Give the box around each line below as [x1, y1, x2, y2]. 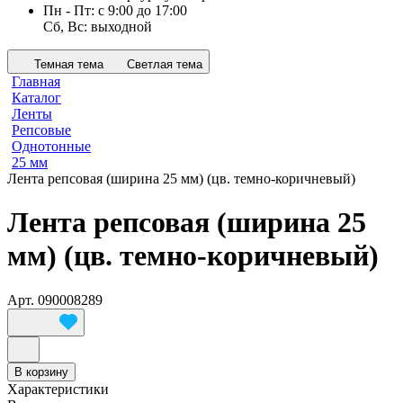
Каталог [12, 90, 61, 105]
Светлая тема [127, 58, 202, 71]
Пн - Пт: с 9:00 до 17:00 [43, 3, 187, 18]
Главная [12, 74, 60, 89]
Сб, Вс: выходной [43, 19, 152, 34]
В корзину [14, 364, 68, 379]
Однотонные [12, 139, 91, 154]
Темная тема [34, 58, 103, 71]
